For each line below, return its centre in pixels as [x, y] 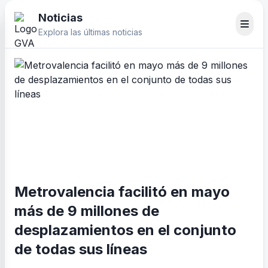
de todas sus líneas [81, 249]
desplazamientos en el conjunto [125, 230]
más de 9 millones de [87, 211]
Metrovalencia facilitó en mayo [122, 192]
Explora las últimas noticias [90, 32]
